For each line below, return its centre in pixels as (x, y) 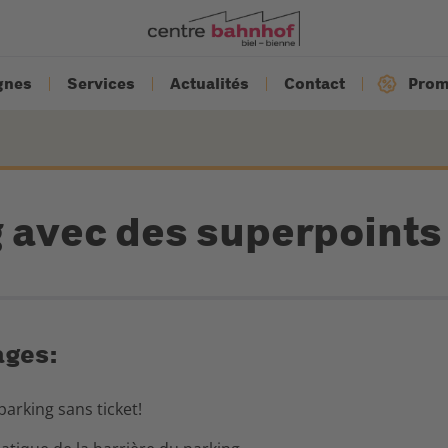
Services (101, 83)
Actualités (209, 83)
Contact (314, 83)
